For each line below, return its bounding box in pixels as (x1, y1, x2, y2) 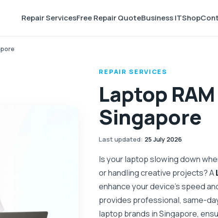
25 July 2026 (145, 135, 182, 144)
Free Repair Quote (76, 13, 142, 23)
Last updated (99, 135, 141, 144)
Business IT (141, 13, 182, 23)
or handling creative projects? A (99, 167, 216, 178)
